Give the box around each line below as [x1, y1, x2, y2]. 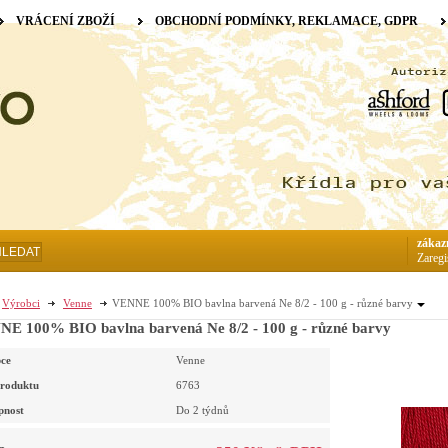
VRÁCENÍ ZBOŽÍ [16, 14, 115, 28]
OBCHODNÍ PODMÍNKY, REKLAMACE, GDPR [155, 14, 418, 28]
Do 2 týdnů [176, 404, 229, 417]
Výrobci [2, 297, 40, 309]
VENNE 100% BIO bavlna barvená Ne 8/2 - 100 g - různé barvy [112, 297, 413, 309]
